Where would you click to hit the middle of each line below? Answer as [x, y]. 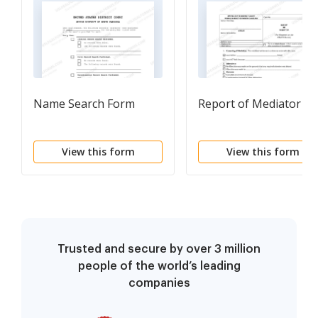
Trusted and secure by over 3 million [159, 250]
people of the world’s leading [159, 267]
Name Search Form [84, 104]
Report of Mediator [250, 104]
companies [159, 284]
